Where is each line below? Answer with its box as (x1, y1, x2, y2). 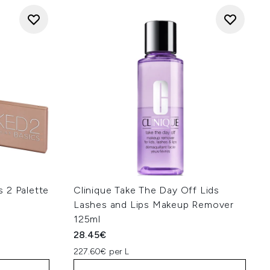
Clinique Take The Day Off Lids (74, 184, 220, 196)
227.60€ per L (74, 246, 130, 257)
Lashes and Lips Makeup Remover (74, 199, 234, 210)
